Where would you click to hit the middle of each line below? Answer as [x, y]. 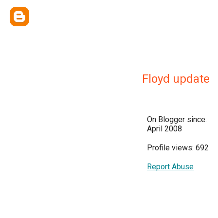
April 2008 [164, 129]
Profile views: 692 [178, 148]
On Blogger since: [177, 119]
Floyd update [176, 79]
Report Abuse [170, 167]
